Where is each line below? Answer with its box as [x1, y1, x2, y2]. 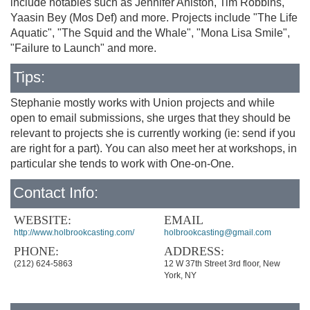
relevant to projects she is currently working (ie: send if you [10, 127, 295, 139]
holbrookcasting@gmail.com [163, 228, 271, 237]
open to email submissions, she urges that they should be [10, 112, 291, 124]
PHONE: [14, 244, 59, 258]
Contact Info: [13, 184, 98, 201]
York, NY [163, 271, 197, 280]
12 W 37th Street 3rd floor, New [163, 259, 280, 268]
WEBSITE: [14, 213, 71, 227]
